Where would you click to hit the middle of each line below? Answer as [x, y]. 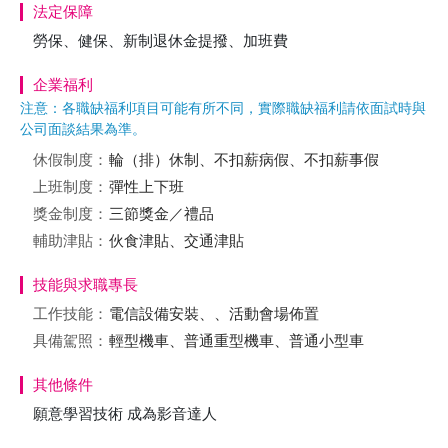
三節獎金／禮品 [161, 213]
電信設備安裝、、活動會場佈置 [214, 313]
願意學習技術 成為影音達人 [125, 413]
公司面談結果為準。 [83, 129]
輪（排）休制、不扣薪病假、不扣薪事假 [244, 159]
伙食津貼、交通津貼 [176, 240]
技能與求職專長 [85, 284]
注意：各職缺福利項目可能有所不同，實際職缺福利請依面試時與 [223, 108]
